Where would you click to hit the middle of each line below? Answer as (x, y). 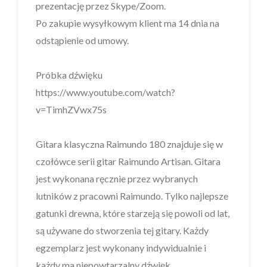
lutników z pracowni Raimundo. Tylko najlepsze (132, 196)
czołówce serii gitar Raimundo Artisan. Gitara (128, 162)
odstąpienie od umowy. (82, 41)
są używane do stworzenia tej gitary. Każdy (122, 231)
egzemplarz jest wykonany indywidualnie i (121, 248)
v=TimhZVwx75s (71, 110)
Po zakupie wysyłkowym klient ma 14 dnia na (128, 23)
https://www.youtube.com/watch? (105, 92)
